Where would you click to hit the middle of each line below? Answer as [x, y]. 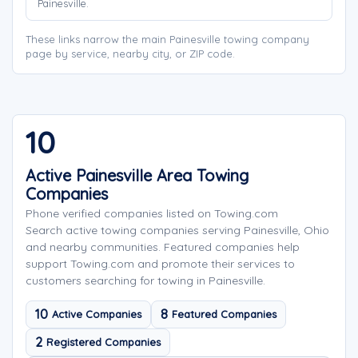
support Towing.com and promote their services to [160, 264]
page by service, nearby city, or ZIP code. [130, 54]
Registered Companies [103, 342]
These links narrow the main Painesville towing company [167, 39]
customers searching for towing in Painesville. [145, 280]
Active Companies [97, 314]
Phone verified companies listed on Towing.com [152, 213]
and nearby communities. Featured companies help [163, 247]
